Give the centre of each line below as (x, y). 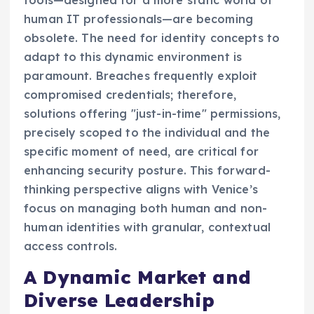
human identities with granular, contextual (147, 227)
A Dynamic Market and (137, 278)
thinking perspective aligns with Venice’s (141, 190)
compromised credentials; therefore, (130, 95)
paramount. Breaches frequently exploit (141, 76)
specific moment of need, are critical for (141, 152)
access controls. (71, 246)
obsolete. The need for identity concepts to (152, 38)
